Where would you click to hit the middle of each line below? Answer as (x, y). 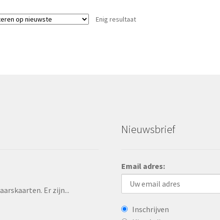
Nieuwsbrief (149, 129)
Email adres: (143, 166)
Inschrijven (151, 209)
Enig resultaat (116, 19)
